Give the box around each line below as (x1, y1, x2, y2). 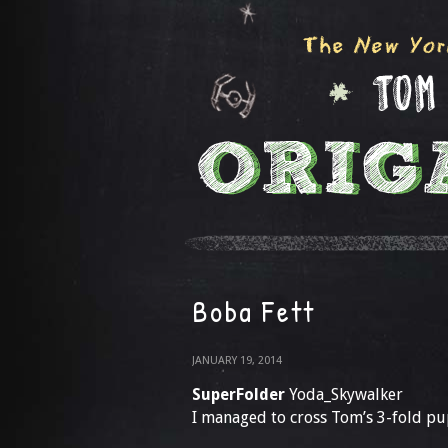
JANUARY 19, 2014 (192, 354, 282, 367)
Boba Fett (192, 291, 316, 331)
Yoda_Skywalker (285, 385, 403, 404)
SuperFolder (192, 385, 285, 404)
